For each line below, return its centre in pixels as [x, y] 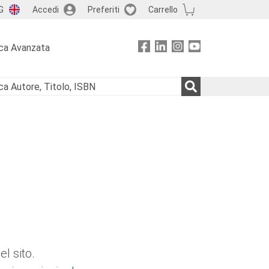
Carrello [163, 9]
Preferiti [103, 9]
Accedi [45, 9]
